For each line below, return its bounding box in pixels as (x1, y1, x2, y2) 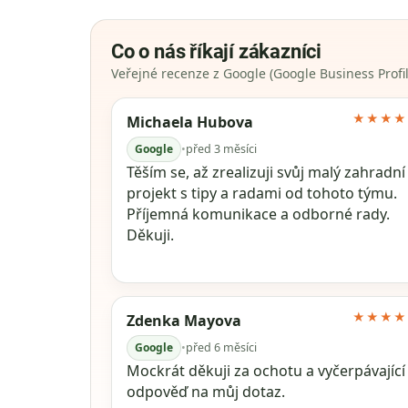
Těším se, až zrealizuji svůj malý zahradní (126, 161, 405, 182)
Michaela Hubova (126, 111, 253, 132)
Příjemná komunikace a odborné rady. (126, 203, 390, 224)
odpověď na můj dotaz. (126, 381, 285, 402)
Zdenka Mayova (126, 310, 241, 331)
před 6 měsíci (185, 339, 257, 355)
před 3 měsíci (185, 140, 257, 157)
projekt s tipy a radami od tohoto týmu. (126, 182, 397, 203)
